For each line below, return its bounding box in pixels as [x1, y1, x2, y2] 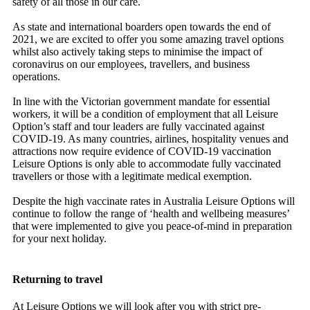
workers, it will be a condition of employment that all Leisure [12, 107, 278, 120]
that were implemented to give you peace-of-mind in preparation [12, 219, 292, 232]
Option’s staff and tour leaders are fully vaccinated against [12, 120, 264, 132]
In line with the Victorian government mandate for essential [12, 95, 270, 107]
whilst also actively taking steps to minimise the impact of [12, 45, 262, 57]
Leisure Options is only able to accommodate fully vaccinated [12, 157, 281, 170]
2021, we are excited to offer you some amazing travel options [12, 33, 284, 45]
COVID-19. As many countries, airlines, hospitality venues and [12, 132, 289, 145]
